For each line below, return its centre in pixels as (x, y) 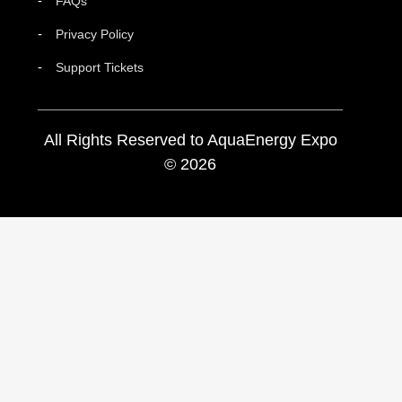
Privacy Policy (95, 35)
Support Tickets (100, 68)
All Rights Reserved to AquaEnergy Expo (190, 140)
